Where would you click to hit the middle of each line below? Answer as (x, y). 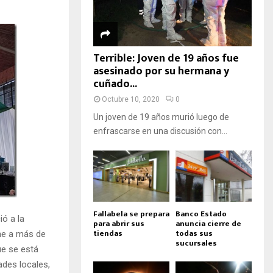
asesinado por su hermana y (161, 72)
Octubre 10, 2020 (131, 100)
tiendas (108, 233)
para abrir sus (119, 223)
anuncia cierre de (208, 223)
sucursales (196, 243)
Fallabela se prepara (131, 214)
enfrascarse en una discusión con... (160, 131)
